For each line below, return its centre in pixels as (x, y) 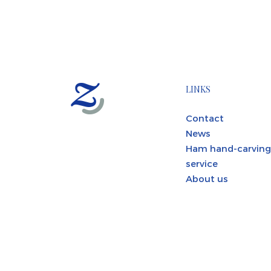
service (202, 163)
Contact (205, 118)
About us (207, 178)
